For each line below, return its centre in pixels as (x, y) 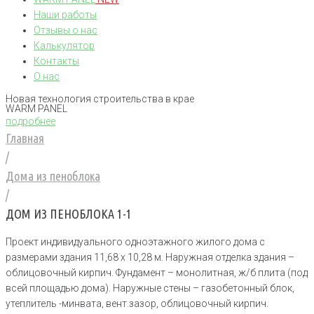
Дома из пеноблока (53, 176)
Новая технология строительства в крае (100, 99)
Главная (25, 138)
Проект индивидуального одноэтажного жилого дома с (135, 242)
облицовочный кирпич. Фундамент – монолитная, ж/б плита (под (157, 273)
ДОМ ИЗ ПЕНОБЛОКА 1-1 (69, 214)
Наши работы (65, 15)
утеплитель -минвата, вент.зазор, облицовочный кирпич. (137, 303)
